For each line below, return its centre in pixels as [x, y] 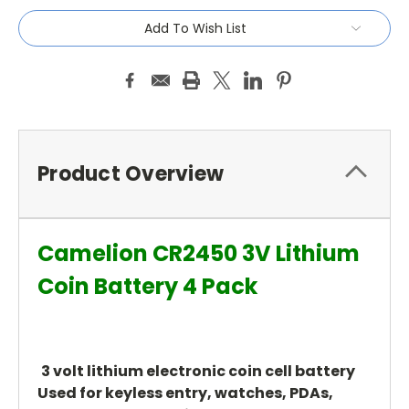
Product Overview [131, 173]
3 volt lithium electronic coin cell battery [198, 371]
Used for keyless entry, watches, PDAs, [185, 393]
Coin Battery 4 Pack [147, 286]
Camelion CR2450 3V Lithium [199, 253]
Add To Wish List [195, 28]
